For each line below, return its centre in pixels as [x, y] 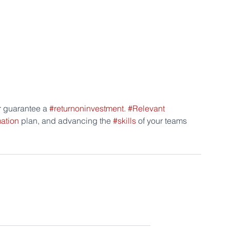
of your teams [162, 121]
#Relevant [146, 108]
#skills [124, 121]
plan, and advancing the [66, 121]
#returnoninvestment [87, 108]
